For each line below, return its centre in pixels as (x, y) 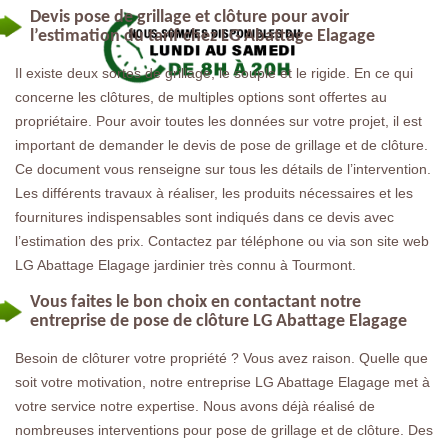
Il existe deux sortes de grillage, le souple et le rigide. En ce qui (214, 73)
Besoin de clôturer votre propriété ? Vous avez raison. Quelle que (221, 358)
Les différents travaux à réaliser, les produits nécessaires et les (214, 193)
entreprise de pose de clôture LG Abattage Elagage (218, 321)
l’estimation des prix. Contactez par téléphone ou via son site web (222, 241)
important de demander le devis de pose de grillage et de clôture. (221, 145)
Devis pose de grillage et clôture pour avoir (189, 17)
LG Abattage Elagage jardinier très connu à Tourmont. (185, 265)
